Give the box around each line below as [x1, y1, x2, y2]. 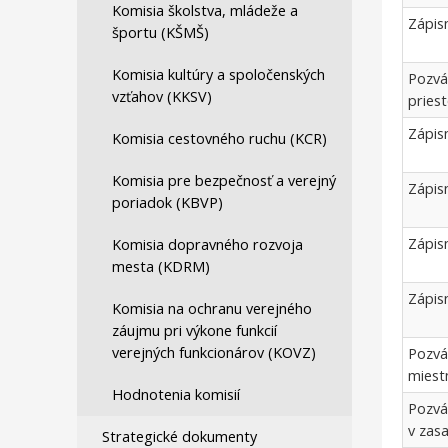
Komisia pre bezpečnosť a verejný [112, 171, 336, 190]
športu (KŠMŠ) [112, 23, 209, 42]
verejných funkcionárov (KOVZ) [112, 343, 316, 362]
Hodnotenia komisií [112, 385, 240, 404]
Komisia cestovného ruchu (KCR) [112, 129, 327, 148]
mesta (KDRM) [112, 257, 210, 276]
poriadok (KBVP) [112, 193, 223, 212]
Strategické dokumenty [102, 427, 257, 446]
